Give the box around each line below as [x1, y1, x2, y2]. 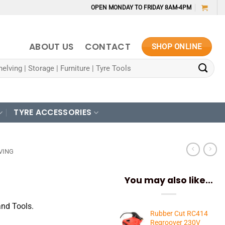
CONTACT [84, 40, 131, 53]
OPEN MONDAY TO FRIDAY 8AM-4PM [91, 4, 192, 11]
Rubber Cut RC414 [150, 209, 208, 217]
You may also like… [125, 174, 213, 187]
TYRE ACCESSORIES [14, 107, 92, 118]
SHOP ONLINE [151, 42, 202, 51]
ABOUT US [29, 40, 74, 53]
